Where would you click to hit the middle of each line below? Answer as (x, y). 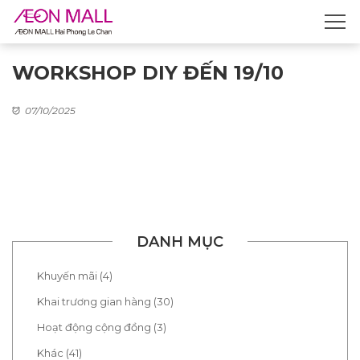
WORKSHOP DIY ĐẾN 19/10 (148, 73)
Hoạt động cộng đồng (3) (102, 327)
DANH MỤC (180, 242)
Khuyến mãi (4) (75, 276)
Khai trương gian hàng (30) (105, 301)
